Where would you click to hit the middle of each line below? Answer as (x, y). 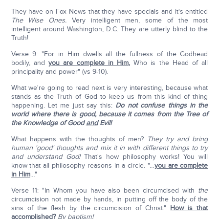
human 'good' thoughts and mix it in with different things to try (109, 148)
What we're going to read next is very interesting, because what (109, 88)
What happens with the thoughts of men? (79, 139)
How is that (189, 208)
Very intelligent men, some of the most (140, 21)
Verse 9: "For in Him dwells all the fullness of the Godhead (109, 54)
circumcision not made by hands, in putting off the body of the (109, 199)
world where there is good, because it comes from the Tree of (109, 114)
